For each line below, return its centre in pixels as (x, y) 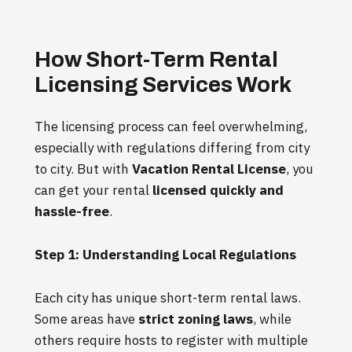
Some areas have (86, 319)
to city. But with (83, 169)
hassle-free (72, 211)
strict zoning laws (196, 319)
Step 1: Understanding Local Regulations (165, 254)
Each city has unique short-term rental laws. (168, 297)
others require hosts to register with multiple (171, 340)
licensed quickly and (218, 190)
